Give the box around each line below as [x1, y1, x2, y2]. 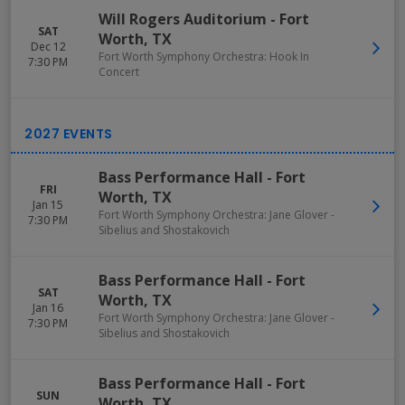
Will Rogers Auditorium [99, 9, 267, 29]
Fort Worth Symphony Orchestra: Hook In [99, 49, 309, 64]
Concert [99, 64, 139, 80]
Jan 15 [33, 197, 63, 212]
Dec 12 [30, 39, 66, 54]
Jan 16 [33, 300, 63, 316]
